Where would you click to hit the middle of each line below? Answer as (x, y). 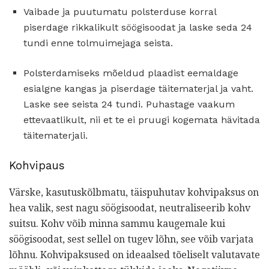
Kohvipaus (37, 166)
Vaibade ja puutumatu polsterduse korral (120, 12)
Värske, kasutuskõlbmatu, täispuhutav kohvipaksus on (134, 192)
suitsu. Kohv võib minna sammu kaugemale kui (117, 223)
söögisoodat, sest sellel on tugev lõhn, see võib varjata (131, 239)
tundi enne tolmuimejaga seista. (98, 43)
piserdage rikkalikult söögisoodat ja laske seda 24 (138, 28)
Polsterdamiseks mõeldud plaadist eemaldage (131, 73)
